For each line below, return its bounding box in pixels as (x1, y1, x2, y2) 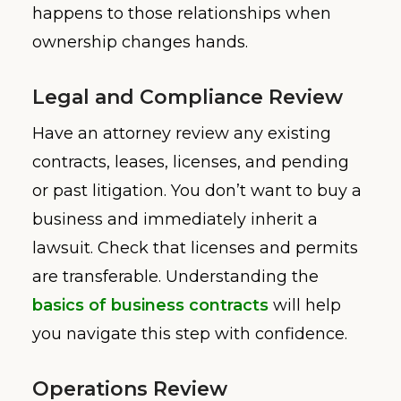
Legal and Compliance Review (32, 84, 343, 109)
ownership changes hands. (32, 31, 248, 52)
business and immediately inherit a (32, 209, 318, 229)
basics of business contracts (32, 294, 269, 315)
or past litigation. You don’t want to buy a (32, 180, 362, 200)
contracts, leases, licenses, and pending (32, 151, 349, 172)
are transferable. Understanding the (32, 266, 319, 286)
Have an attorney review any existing (32, 123, 331, 143)
